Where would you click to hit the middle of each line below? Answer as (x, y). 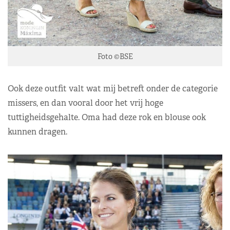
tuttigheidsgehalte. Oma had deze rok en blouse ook (107, 117)
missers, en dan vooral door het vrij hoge (85, 103)
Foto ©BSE (115, 56)
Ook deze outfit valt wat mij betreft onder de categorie (113, 88)
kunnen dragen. (37, 131)
